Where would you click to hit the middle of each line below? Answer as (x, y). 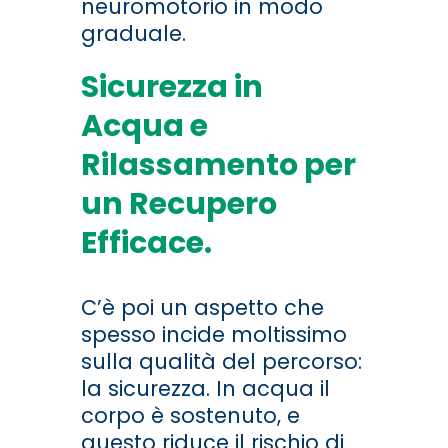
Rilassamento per (218, 165)
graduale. (133, 34)
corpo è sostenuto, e (190, 416)
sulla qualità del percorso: (221, 362)
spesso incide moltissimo (213, 335)
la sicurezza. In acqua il (205, 389)
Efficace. (146, 243)
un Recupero (178, 204)
